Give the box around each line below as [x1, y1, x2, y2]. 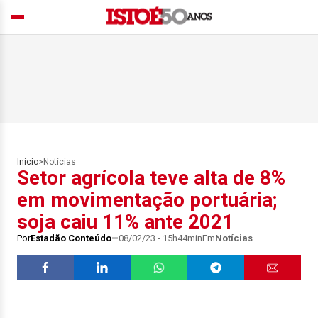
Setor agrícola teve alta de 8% [17, 166, 285, 190]
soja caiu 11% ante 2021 [17, 210, 234, 234]
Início [17, 157, 38, 167]
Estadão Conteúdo [31, 233, 111, 243]
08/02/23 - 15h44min [119, 233, 202, 243]
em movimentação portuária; [17, 188, 277, 212]
